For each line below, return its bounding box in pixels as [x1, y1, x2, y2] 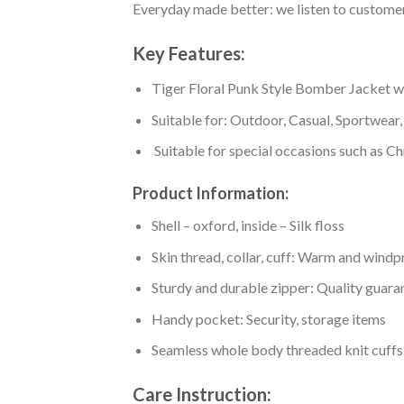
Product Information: [133, 183, 289, 204]
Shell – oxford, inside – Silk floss [151, 216, 344, 234]
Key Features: [133, 42, 245, 65]
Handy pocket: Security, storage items [151, 309, 386, 327]
